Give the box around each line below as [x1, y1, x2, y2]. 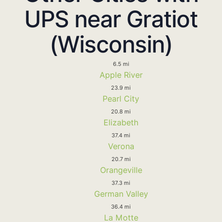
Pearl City [103, 93, 139, 104]
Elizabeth [104, 117, 138, 127]
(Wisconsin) [50, 30, 172, 58]
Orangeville [100, 165, 142, 175]
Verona [108, 141, 134, 151]
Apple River [99, 69, 143, 80]
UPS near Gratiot [24, 4, 198, 33]
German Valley [94, 188, 148, 199]
